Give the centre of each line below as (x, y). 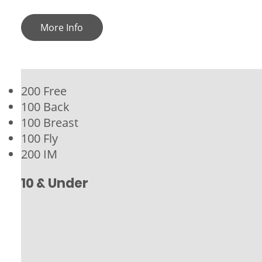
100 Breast (49, 123)
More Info (62, 28)
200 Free (44, 91)
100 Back (45, 107)
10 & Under (54, 184)
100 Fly (39, 139)
